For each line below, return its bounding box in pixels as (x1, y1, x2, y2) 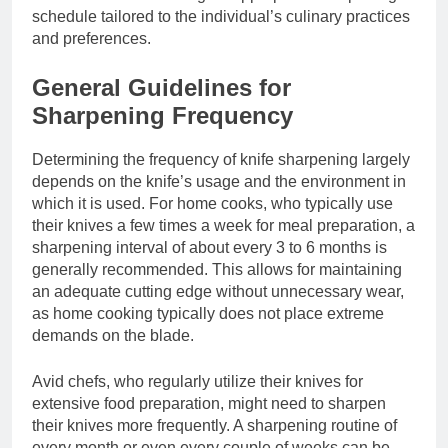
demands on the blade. (32, 327, 194, 345)
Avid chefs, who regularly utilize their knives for (32, 373, 363, 391)
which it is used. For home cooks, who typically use (32, 195, 393, 213)
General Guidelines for (32, 73, 291, 101)
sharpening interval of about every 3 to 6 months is (32, 239, 387, 257)
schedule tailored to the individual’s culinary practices (32, 7, 410, 25)
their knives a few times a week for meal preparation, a (32, 217, 415, 235)
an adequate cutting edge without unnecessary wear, (32, 283, 404, 301)
